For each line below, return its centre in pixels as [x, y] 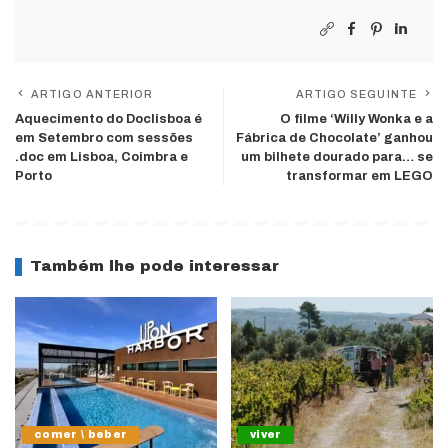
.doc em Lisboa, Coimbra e [101, 157]
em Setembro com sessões [104, 138]
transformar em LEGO [359, 176]
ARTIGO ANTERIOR [92, 94]
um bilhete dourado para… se [337, 157]
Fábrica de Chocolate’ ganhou [334, 138]
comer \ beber [81, 434]
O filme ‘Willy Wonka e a [356, 119]
